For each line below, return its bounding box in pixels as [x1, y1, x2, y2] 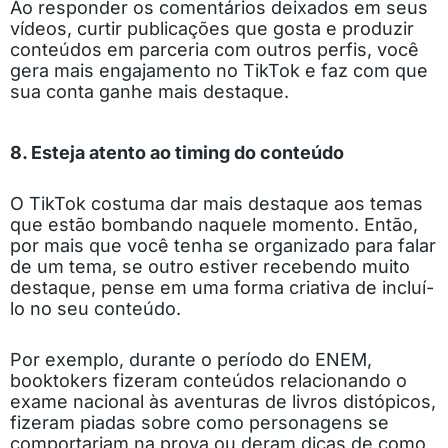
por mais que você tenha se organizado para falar [10, 234, 436, 256]
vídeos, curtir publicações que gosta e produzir [10, 17, 414, 39]
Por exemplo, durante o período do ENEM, [10, 348, 372, 370]
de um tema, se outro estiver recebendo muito [10, 255, 410, 277]
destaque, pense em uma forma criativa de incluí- [10, 276, 434, 298]
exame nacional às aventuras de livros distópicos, [10, 390, 436, 412]
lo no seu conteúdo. [10, 297, 181, 319]
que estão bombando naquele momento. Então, [10, 213, 418, 235]
